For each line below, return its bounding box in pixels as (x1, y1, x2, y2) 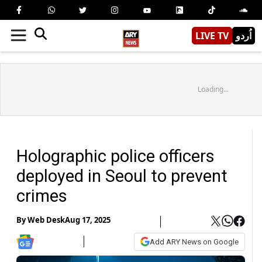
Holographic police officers (16, 146, 215, 166)
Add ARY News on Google (150, 237, 239, 246)
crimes (16, 185, 67, 206)
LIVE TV (195, 29, 229, 42)
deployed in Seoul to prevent (16, 166, 227, 186)
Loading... (197, 84, 229, 94)
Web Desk (27, 215, 65, 226)
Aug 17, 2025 (65, 215, 111, 226)
